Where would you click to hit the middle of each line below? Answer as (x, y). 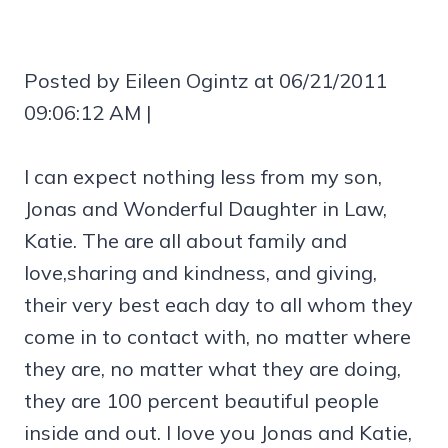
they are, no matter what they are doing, (212, 368)
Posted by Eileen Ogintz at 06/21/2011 (205, 80)
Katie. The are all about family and (185, 240)
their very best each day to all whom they (218, 304)
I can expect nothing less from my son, (203, 176)
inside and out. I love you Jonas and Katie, (218, 432)
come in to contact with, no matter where (217, 336)
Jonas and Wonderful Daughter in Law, (205, 208)
